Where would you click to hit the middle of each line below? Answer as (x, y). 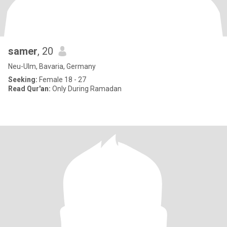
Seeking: (23, 80)
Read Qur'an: (29, 89)
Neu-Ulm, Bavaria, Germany (52, 66)
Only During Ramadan (86, 89)
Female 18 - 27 (62, 80)
